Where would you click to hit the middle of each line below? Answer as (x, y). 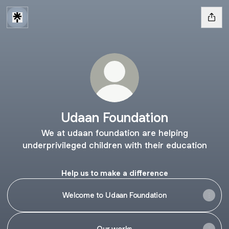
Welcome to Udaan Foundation (114, 195)
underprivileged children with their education (114, 145)
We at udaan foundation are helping (114, 133)
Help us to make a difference (114, 173)
